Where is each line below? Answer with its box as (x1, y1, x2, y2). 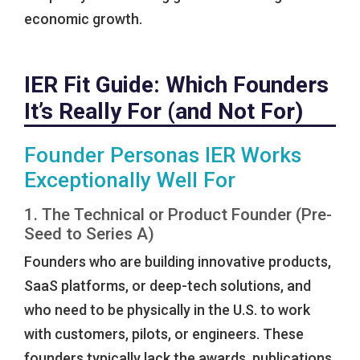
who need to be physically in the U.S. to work (24, 301, 310, 319)
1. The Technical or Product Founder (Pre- (24, 205, 332, 225)
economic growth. (24, 10, 142, 28)
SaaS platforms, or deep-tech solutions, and (24, 277, 311, 295)
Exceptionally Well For (24, 168, 235, 193)
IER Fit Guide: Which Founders (24, 72, 329, 99)
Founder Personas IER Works (24, 143, 301, 168)
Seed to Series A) (24, 224, 154, 244)
